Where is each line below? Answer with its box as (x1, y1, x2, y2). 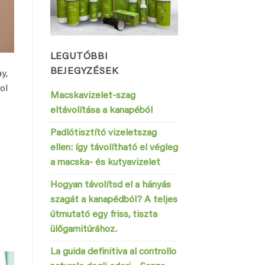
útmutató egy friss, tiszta (50, 210, 157, 220)
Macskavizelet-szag (50, 91, 135, 101)
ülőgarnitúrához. (50, 225, 117, 235)
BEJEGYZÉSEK (50, 67, 118, 77)
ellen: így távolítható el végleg (50, 143, 178, 153)
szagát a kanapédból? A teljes (50, 195, 177, 205)
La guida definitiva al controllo (50, 247, 176, 257)
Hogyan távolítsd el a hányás (50, 180, 171, 190)
